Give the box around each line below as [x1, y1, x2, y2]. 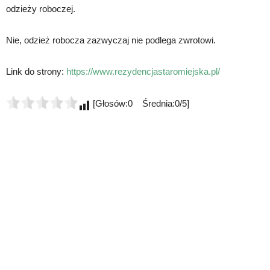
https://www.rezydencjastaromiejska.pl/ [66, 66, 220, 77]
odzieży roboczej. [6, 3, 75, 14]
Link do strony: [6, 66, 66, 77]
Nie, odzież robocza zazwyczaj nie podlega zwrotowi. [6, 34, 216, 45]
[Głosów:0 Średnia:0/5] [90, 98, 189, 108]
